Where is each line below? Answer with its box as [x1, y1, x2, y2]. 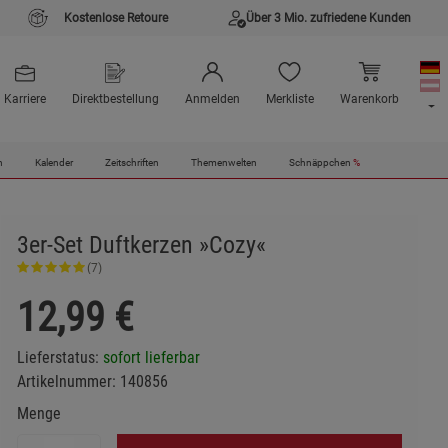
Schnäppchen [288, 156, 353, 170]
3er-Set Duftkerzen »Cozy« [16, 231, 266, 259]
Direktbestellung [71, 92, 159, 107]
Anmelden [184, 92, 240, 107]
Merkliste [265, 92, 314, 107]
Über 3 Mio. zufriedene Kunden [246, 11, 411, 25]
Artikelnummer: [16, 372, 120, 391]
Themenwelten [190, 156, 257, 170]
